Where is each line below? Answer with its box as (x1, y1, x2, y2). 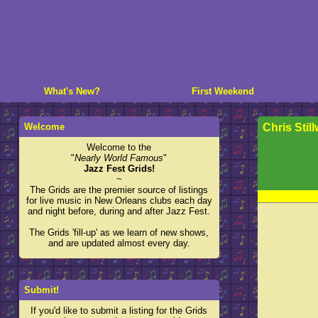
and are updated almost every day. (48, 238, 190, 248)
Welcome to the (87, 142, 152, 153)
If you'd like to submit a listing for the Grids (31, 305, 208, 316)
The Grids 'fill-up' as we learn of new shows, (29, 227, 209, 238)
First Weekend (192, 86, 254, 97)
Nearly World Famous (75, 153, 164, 163)
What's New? (44, 86, 100, 97)
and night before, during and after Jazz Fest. (28, 206, 211, 216)
